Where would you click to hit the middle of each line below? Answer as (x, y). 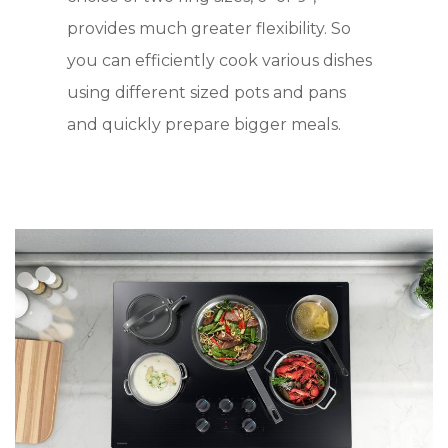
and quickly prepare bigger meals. (204, 125)
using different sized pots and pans (207, 93)
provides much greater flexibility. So (209, 29)
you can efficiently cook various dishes (220, 61)
